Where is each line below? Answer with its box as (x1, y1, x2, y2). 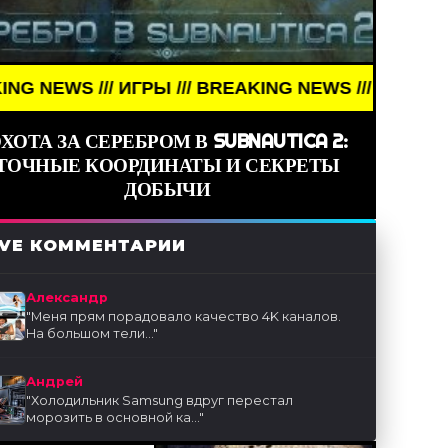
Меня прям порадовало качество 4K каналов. (31, 309, 342, 325)
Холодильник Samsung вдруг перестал (31, 393, 294, 409)
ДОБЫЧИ (124, 177, 211, 202)
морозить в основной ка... (26, 410, 200, 426)
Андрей (26, 374, 84, 390)
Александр (26, 290, 109, 306)
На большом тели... (26, 326, 154, 342)
